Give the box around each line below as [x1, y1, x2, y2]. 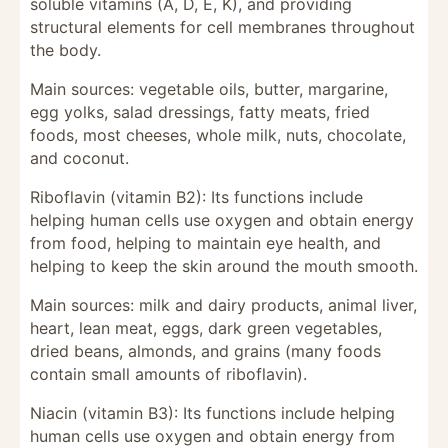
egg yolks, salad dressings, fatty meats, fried [30, 102, 370, 122]
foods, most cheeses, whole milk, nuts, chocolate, [30, 125, 406, 145]
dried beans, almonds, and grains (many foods [30, 341, 381, 361]
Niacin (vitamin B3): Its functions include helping [30, 403, 395, 423]
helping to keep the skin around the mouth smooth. [30, 256, 418, 276]
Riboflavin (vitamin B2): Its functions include [30, 187, 363, 207]
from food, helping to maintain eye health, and [30, 233, 381, 253]
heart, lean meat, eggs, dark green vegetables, [30, 318, 382, 338]
